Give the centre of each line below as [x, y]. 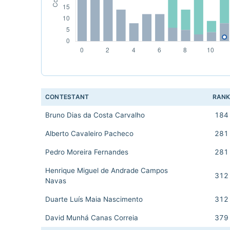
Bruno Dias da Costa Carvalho [95, 115]
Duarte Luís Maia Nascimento [94, 199]
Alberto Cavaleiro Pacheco [89, 133]
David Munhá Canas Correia [92, 218]
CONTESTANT [67, 97]
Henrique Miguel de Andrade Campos [107, 170]
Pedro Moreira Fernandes [87, 152]
